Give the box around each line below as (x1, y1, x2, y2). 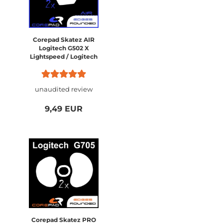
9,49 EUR (45, 104, 83, 113)
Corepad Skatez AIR (33, 36, 95, 43)
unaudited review (35, 85, 93, 93)
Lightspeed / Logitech (30, 53, 98, 60)
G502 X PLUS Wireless (29, 61, 98, 69)
